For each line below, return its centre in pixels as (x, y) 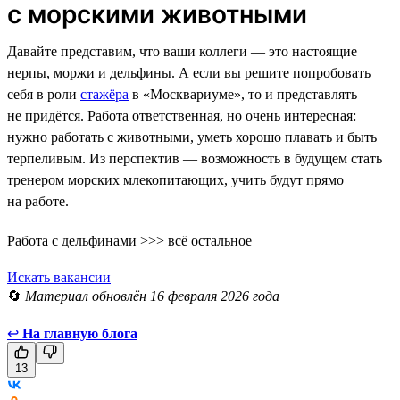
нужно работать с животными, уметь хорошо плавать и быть (192, 137)
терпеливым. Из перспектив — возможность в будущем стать (195, 158)
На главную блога (80, 333)
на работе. (38, 201)
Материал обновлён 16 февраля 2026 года (152, 296)
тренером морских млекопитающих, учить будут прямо (175, 179)
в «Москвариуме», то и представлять (243, 94)
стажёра (104, 94)
